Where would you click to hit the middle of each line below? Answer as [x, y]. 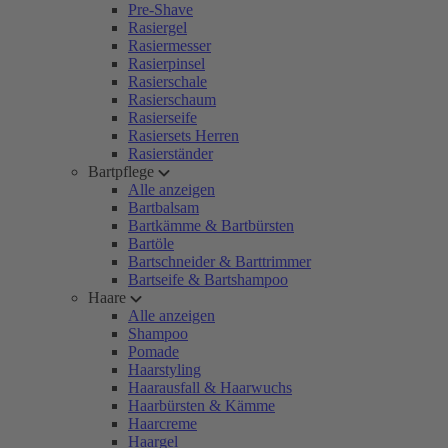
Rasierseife [162, 117]
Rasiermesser [169, 45]
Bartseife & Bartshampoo [208, 279]
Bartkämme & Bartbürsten [211, 225]
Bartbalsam [163, 207]
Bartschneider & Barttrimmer [219, 261]
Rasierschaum [172, 99]
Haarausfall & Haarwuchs [210, 387]
